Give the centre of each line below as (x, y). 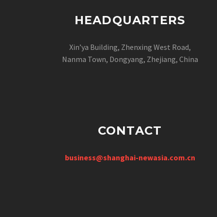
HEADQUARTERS (130, 20)
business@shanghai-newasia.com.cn (130, 157)
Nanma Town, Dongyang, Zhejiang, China (130, 59)
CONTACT (130, 130)
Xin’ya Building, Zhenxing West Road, (130, 47)
